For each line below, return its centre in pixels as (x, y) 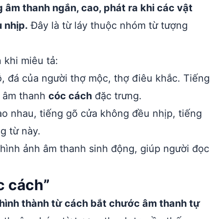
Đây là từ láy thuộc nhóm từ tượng (108, 25)
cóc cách (70, 96)
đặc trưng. (117, 96)
